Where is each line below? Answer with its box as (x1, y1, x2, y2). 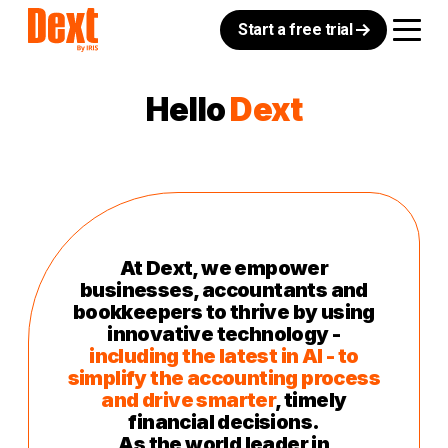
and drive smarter (101, 388, 276, 412)
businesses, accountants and (79, 278, 368, 302)
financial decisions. (128, 410, 320, 434)
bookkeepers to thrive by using (72, 300, 375, 324)
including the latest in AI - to (89, 344, 359, 368)
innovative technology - (107, 322, 341, 346)
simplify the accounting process (67, 366, 381, 390)
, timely (275, 388, 347, 412)
